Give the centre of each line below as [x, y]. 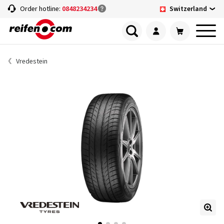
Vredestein [32, 61]
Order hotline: [41, 9]
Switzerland [188, 9]
